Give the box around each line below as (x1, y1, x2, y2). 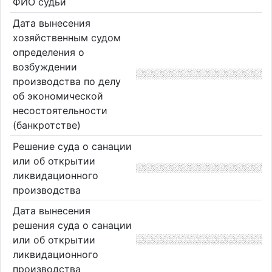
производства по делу (12, 75, 121, 87)
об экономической (12, 89, 103, 102)
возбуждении (12, 60, 77, 73)
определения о (12, 46, 84, 58)
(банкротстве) (12, 118, 81, 131)
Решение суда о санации (12, 140, 132, 152)
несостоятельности (12, 104, 107, 117)
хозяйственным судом (12, 31, 121, 44)
